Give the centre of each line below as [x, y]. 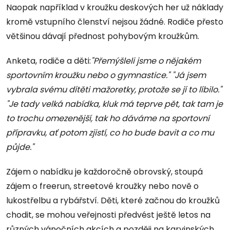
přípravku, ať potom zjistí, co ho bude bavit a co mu [110, 133]
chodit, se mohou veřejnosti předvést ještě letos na [108, 215]
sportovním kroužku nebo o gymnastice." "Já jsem [106, 75]
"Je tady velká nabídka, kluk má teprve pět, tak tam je [114, 104]
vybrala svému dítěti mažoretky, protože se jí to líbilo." [114, 90]
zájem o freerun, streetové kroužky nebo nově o [102, 186]
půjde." [20, 147]
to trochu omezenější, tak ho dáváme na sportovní [108, 119]
